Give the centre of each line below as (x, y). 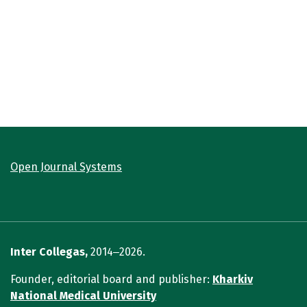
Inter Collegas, (49, 252)
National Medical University (83, 296)
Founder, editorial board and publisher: (111, 280)
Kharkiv (233, 280)
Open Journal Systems (66, 167)
